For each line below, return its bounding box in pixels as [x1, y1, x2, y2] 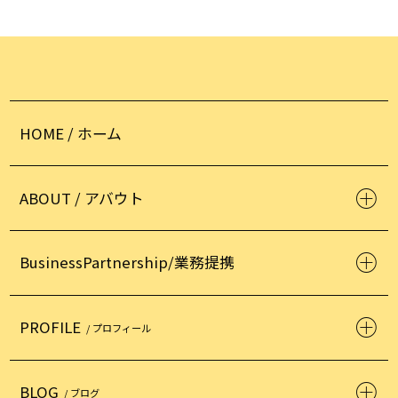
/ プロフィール [85, 320, 151, 335]
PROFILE [20, 316, 82, 338]
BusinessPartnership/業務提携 [20, 251, 235, 274]
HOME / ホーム [20, 122, 123, 144]
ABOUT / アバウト [20, 187, 145, 209]
